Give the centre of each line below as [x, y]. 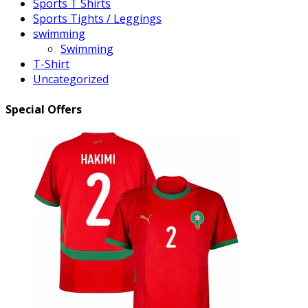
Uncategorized [71, 79]
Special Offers [44, 109]
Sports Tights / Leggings [97, 19]
